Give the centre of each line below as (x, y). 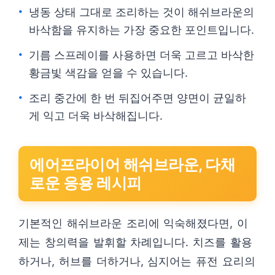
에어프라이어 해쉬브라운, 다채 (132, 165)
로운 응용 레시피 (86, 183)
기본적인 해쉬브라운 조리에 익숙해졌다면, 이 (134, 223)
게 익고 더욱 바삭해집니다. (96, 116)
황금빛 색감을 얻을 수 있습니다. (108, 73)
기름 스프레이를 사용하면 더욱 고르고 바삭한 (141, 55)
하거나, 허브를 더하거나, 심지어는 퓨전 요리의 (137, 261)
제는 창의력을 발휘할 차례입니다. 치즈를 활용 (135, 242)
